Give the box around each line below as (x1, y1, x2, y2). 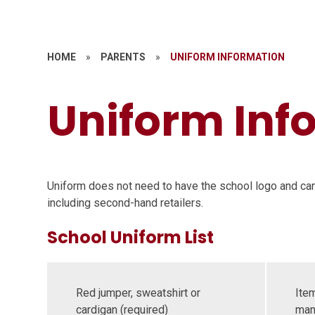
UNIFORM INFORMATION (170, 51, 285, 63)
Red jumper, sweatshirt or (75, 286, 200, 300)
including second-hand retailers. (47, 196, 204, 210)
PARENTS (101, 51, 146, 63)
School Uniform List (47, 226, 214, 249)
